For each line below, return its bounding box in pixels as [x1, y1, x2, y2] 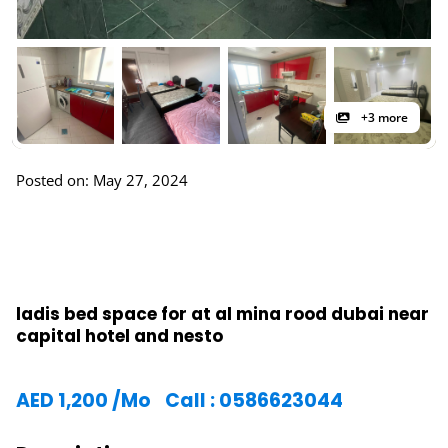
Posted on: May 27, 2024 [16, 170, 188, 190]
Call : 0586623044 [165, 387, 343, 414]
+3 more [358, 109, 408, 126]
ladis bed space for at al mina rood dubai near [16, 302, 429, 326]
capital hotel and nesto [16, 324, 223, 348]
